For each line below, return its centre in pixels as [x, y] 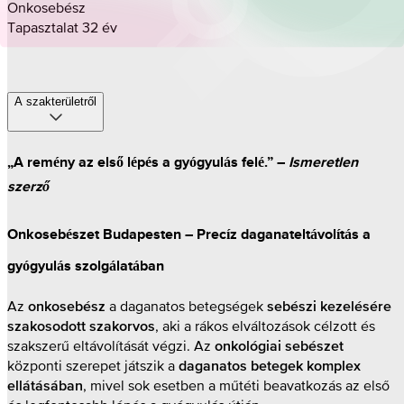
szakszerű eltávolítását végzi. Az [111, 345]
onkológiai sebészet [279, 347]
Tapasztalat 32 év [62, 28]
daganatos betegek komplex [270, 367]
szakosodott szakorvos [81, 327]
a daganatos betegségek [186, 305]
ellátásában [45, 386]
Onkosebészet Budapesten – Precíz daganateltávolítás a [189, 234]
